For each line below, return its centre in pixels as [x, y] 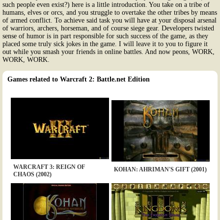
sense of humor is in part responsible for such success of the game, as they [105, 36]
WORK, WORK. [26, 59]
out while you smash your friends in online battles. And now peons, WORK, [109, 52]
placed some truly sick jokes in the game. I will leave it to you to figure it [105, 44]
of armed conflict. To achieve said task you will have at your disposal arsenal [110, 20]
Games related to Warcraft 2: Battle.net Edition [79, 79]
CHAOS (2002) [32, 174]
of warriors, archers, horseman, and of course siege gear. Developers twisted [108, 28]
